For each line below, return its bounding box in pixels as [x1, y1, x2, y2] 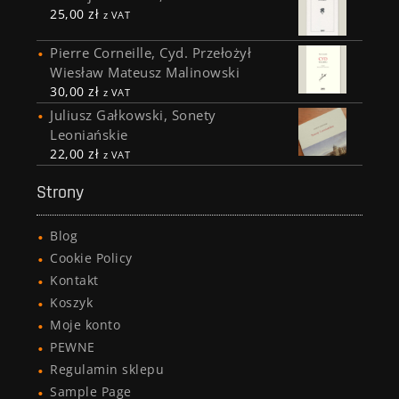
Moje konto [50, 316, 121, 334]
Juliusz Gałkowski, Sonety [50, 106, 216, 125]
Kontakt [50, 272, 99, 289]
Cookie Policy [50, 249, 133, 267]
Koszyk [50, 294, 94, 312]
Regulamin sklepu [50, 361, 165, 379]
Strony [37, 181, 85, 205]
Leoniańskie [50, 126, 128, 144]
